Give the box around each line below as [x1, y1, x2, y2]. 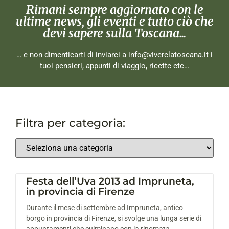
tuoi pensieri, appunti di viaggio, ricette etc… [40, 61, 189, 71]
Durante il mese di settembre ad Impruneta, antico [26, 203, 183, 212]
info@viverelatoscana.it [128, 50, 209, 59]
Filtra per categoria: [15, 116, 125, 130]
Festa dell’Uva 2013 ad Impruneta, [26, 175, 194, 187]
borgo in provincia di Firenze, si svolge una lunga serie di [26, 214, 201, 222]
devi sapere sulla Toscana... [43, 25, 186, 40]
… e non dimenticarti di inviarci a [16, 50, 128, 59]
